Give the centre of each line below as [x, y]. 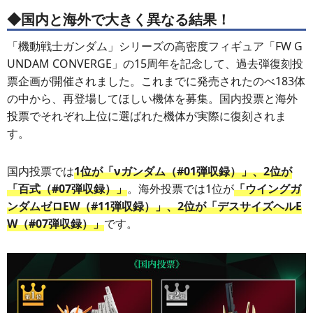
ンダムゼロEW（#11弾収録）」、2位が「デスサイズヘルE [154, 206]
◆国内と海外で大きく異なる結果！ [119, 20]
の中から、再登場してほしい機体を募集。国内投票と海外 [152, 99]
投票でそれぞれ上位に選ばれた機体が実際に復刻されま [147, 116]
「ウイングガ [268, 189]
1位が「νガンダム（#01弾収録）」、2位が [183, 172]
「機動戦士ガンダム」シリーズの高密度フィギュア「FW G [155, 46]
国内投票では [41, 172]
